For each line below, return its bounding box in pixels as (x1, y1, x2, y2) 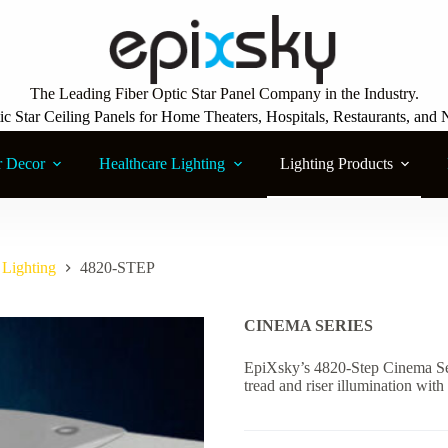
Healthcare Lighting (99, 155, 226, 173)
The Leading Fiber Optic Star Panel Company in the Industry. (29, 85, 419, 102)
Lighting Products (279, 155, 393, 173)
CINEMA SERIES (244, 317, 373, 335)
